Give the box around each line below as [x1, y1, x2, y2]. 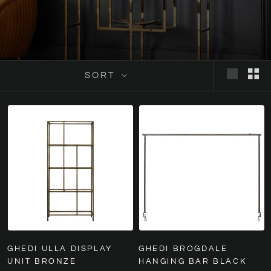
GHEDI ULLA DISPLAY [7, 244, 113, 253]
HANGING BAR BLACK [139, 256, 247, 266]
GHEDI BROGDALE [139, 244, 228, 253]
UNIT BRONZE [7, 256, 77, 266]
